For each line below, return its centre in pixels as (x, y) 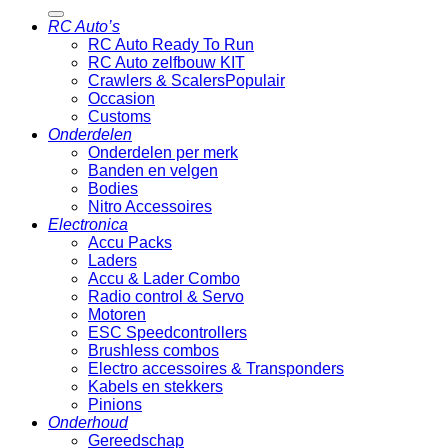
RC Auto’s (84, 27)
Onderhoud (88, 423)
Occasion (121, 99)
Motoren (117, 315)
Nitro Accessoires (150, 207)
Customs (119, 117)
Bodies (113, 189)
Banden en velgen (153, 171)
